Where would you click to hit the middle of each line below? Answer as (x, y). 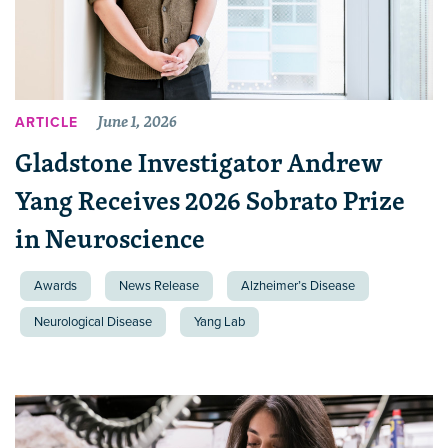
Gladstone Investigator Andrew (199, 162)
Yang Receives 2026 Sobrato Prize (210, 200)
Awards (55, 285)
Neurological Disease (93, 321)
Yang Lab (219, 321)
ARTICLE (46, 123)
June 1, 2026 (137, 121)
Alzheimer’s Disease (298, 285)
